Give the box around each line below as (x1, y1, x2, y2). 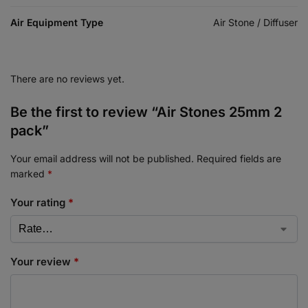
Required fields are (197, 152, 281, 164)
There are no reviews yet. (10, 72, 124, 85)
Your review (10, 255, 74, 269)
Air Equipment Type (10, 16, 103, 28)
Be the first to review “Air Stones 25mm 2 (10, 103, 282, 120)
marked (10, 167, 47, 179)
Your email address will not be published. (10, 152, 194, 164)
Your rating (10, 196, 68, 210)
